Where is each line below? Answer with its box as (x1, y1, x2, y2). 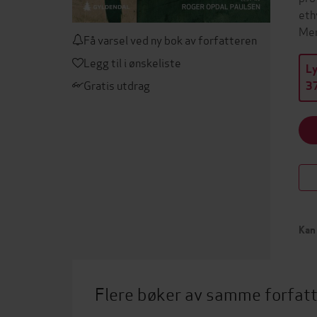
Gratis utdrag (83, 76, 150, 93)
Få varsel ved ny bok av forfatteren (83, 31, 257, 47)
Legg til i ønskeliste (83, 54, 181, 70)
